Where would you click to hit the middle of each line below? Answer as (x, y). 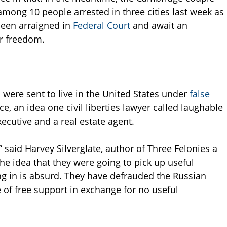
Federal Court (103, 26)
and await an (160, 26)
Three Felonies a (182, 149)
